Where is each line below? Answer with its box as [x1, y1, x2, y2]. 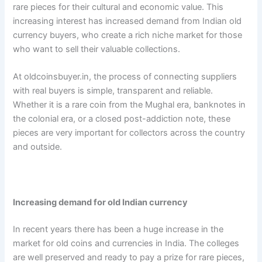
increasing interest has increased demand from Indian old [13, 15, 242, 26]
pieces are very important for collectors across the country [13, 127, 246, 139]
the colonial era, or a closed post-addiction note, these [13, 113, 231, 125]
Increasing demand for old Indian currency [13, 196, 188, 208]
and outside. [13, 142, 63, 153]
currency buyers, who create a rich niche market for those [13, 29, 243, 40]
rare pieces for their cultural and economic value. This [13, 1, 224, 12]
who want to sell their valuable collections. [13, 43, 181, 54]
